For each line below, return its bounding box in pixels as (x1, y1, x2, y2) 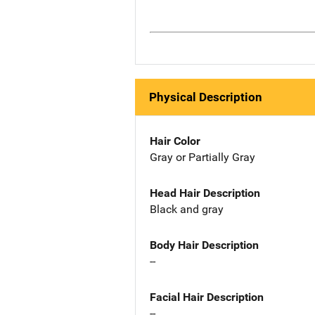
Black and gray (150, 202, 224, 216)
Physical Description (149, 90, 262, 105)
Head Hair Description (150, 186, 260, 200)
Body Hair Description (150, 238, 259, 252)
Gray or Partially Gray (150, 150, 255, 165)
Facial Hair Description (150, 290, 264, 304)
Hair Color (150, 134, 200, 148)
